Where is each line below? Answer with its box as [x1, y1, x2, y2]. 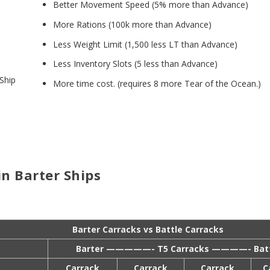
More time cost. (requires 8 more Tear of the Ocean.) [52, 78, 261, 90]
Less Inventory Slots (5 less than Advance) [52, 58, 218, 70]
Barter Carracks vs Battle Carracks [72, 224, 224, 235]
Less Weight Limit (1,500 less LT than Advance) [52, 38, 237, 50]
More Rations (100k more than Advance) [52, 18, 212, 30]
